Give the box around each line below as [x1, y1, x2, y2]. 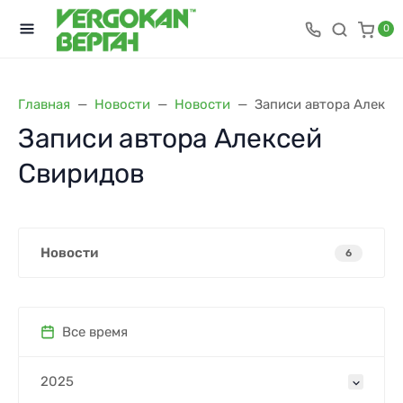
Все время [62, 324, 128, 340]
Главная [18, 96, 70, 112]
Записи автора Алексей [18, 122, 322, 155]
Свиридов [18, 157, 145, 190]
